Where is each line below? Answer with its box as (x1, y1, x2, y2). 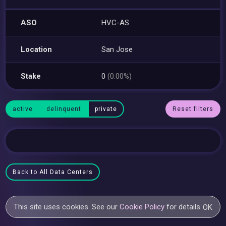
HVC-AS (101, 18, 130, 27)
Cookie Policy (120, 202, 165, 211)
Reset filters (172, 105, 213, 112)
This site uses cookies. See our (14, 202, 120, 211)
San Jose (101, 44, 133, 54)
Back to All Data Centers (13, 168, 93, 176)
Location (21, 44, 52, 54)
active (13, 105, 33, 112)
